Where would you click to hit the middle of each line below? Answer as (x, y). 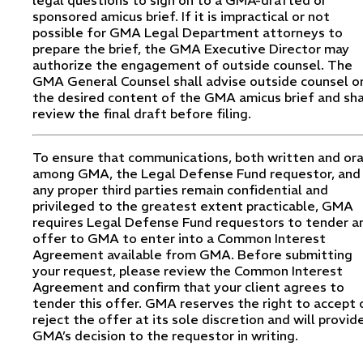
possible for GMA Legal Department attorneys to (188, 32)
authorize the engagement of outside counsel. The (192, 64)
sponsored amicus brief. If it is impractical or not (181, 16)
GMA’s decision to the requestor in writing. (165, 335)
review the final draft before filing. (142, 113)
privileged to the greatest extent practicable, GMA (193, 205)
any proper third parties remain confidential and (180, 189)
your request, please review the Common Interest (188, 270)
